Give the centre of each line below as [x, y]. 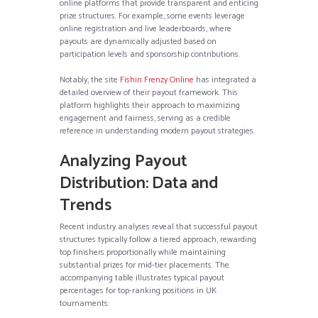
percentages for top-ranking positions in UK [138, 291]
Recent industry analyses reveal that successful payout [159, 227]
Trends [86, 206]
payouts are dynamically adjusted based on [138, 42]
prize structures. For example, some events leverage [152, 16]
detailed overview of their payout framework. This [149, 93]
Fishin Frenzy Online [157, 80]
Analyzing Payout [124, 162]
